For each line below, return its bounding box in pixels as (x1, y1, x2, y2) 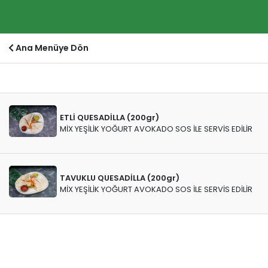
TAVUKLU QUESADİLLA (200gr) (60, 172, 179, 184)
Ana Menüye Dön (13, 42, 89, 54)
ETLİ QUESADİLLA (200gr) (60, 112, 159, 123)
